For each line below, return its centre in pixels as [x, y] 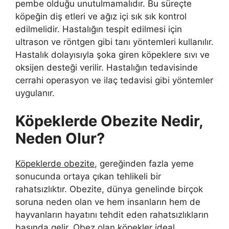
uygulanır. [35, 93]
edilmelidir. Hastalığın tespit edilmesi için [99, 29]
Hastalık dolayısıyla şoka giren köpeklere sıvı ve [112, 54]
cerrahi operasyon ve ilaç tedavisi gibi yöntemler [114, 80]
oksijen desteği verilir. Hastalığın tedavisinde [107, 67]
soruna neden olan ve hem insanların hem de [108, 202]
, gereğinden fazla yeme [144, 164]
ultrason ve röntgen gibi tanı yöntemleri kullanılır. [114, 42]
